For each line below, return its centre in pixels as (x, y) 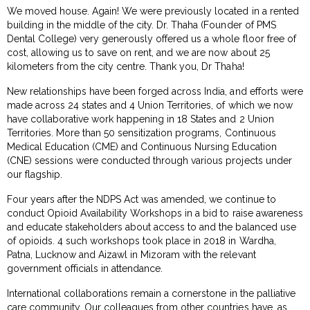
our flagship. (35, 174)
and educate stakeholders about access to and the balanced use (152, 227)
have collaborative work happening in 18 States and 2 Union (140, 119)
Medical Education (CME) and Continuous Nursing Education (142, 146)
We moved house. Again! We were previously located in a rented (153, 11)
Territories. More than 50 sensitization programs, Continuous (142, 133)
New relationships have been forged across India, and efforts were (155, 91)
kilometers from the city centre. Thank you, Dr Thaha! (126, 66)
